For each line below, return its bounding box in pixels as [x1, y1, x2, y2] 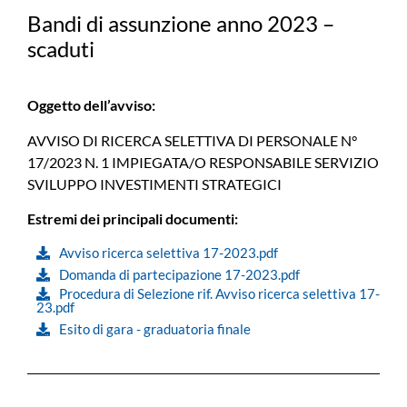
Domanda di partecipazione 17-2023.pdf [59, 265, 300, 283]
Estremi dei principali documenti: [27, 210, 238, 228]
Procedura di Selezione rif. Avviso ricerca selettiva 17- [59, 284, 380, 302]
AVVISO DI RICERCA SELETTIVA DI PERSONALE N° [27, 131, 357, 149]
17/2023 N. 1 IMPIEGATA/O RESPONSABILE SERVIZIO [27, 153, 379, 171]
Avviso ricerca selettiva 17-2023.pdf [59, 243, 278, 261]
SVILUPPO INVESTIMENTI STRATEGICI [27, 174, 282, 193]
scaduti [27, 35, 94, 63]
